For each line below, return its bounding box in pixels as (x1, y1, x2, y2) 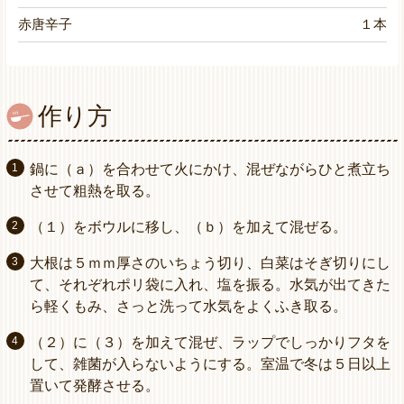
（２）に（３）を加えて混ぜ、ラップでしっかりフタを (29, 335, 390, 351)
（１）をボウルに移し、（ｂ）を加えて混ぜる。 (29, 219, 347, 235)
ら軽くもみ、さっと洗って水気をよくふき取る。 (29, 298, 347, 315)
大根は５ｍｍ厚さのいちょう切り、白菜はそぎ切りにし (29, 255, 390, 271)
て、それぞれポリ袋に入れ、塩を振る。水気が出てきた (29, 277, 390, 293)
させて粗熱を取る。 (29, 183, 160, 199)
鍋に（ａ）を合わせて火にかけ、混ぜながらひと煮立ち (29, 161, 390, 178)
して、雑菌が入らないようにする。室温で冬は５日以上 (29, 356, 390, 372)
